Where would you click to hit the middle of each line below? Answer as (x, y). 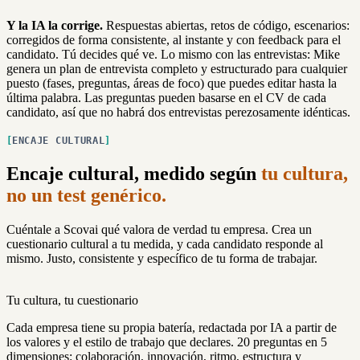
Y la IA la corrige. (55, 25)
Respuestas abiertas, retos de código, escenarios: (226, 25)
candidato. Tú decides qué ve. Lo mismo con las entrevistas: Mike (173, 54)
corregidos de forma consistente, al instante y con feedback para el (174, 39)
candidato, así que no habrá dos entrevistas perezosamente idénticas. (178, 112)
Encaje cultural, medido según (134, 173)
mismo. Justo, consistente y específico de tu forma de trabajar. (162, 258)
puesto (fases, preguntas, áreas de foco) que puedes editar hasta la (172, 83)
